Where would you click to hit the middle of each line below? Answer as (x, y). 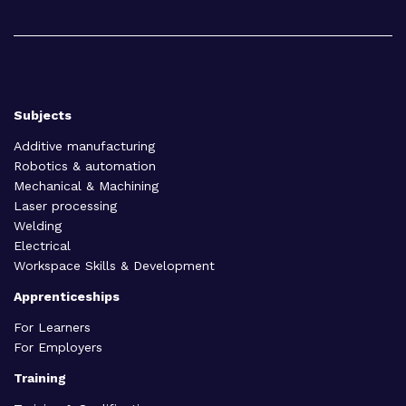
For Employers (58, 348)
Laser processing (65, 206)
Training (40, 378)
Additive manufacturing (84, 146)
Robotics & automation (85, 166)
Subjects (43, 116)
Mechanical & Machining (86, 186)
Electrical (42, 246)
